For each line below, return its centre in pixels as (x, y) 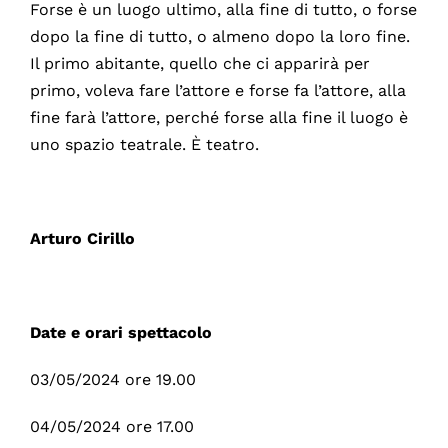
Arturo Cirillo (82, 238)
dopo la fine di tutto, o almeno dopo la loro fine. (219, 36)
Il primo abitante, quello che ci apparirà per (199, 63)
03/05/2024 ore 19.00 (112, 379)
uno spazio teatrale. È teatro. (144, 144)
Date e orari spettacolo (120, 332)
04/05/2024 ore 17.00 (111, 426)
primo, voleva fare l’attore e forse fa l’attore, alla (217, 90)
